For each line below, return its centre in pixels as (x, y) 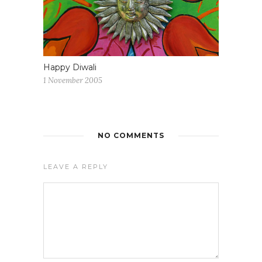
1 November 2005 (73, 80)
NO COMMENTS (131, 135)
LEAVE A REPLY (76, 166)
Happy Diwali (70, 67)
